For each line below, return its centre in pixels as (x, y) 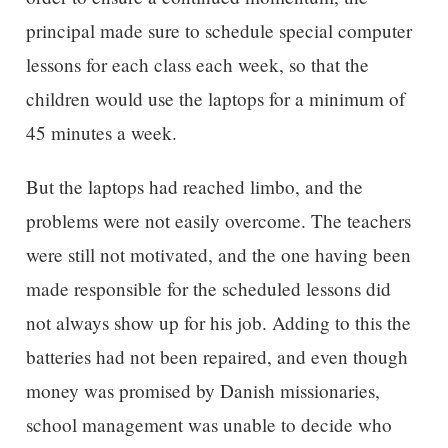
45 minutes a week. (101, 133)
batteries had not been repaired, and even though (216, 356)
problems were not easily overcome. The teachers (218, 220)
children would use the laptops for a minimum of (215, 99)
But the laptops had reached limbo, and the (194, 186)
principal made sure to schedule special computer (218, 31)
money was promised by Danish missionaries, (202, 390)
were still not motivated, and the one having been (218, 254)
